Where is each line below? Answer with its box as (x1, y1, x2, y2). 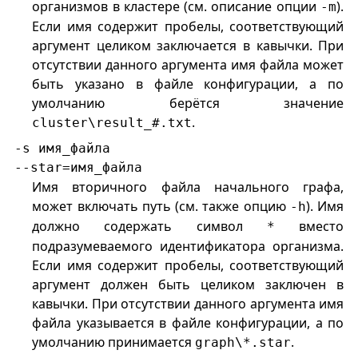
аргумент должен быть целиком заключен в (32, 276, 344, 294)
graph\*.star (195, 335, 292, 351)
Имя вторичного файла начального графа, (32, 178, 344, 197)
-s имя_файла (14, 141, 110, 157)
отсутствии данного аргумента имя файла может (32, 56, 344, 74)
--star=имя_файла (14, 160, 142, 176)
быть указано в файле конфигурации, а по (32, 75, 344, 93)
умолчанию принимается (32, 333, 196, 352)
